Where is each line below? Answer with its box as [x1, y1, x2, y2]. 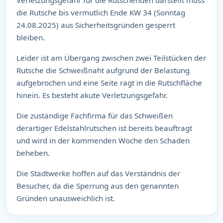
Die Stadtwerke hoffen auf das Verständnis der [16, 168, 180, 178]
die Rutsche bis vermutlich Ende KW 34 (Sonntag [16, 7, 185, 17]
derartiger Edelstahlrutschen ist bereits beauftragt [16, 122, 192, 133]
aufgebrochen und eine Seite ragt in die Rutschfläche [16, 77, 202, 88]
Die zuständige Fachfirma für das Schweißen [16, 110, 173, 120]
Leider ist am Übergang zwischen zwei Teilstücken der [16, 52, 206, 63]
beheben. [16, 147, 50, 158]
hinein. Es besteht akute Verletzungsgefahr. [16, 90, 172, 100]
